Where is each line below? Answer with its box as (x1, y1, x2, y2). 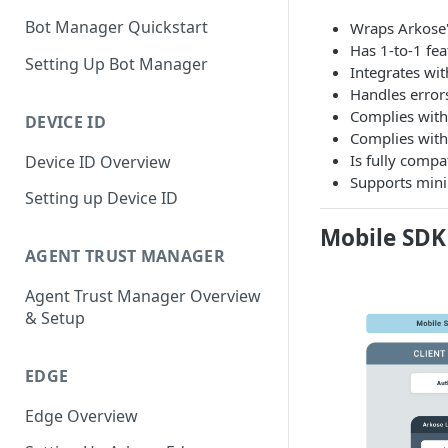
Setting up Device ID (25, 187, 178, 210)
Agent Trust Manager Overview (25, 285, 261, 308)
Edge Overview (25, 404, 138, 427)
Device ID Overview (25, 150, 171, 173)
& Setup (25, 307, 85, 330)
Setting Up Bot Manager (25, 52, 208, 75)
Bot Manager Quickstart (25, 16, 208, 39)
